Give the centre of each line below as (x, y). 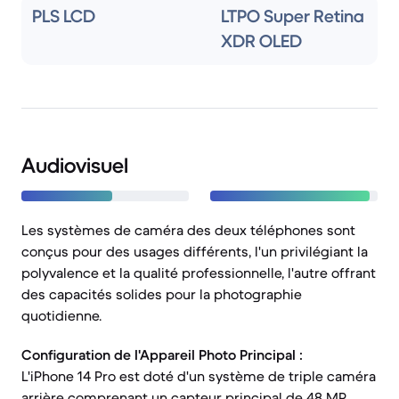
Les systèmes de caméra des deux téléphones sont (188, 230)
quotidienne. (61, 315)
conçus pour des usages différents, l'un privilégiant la (195, 251)
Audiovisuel (75, 166)
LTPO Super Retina (293, 16)
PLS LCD (64, 16)
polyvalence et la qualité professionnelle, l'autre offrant (199, 273)
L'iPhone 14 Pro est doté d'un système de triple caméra (199, 376)
